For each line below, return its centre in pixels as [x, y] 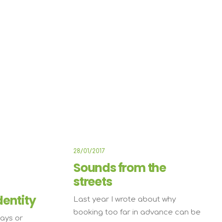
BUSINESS [176, 54]
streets [93, 182]
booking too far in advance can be [137, 212]
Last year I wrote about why [125, 199]
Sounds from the [120, 168]
